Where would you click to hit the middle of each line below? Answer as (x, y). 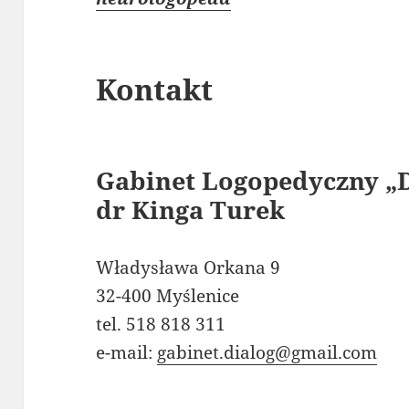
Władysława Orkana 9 (189, 268)
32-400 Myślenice (168, 296)
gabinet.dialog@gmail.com (267, 353)
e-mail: (127, 353)
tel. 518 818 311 (161, 325)
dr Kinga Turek (191, 210)
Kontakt (155, 89)
